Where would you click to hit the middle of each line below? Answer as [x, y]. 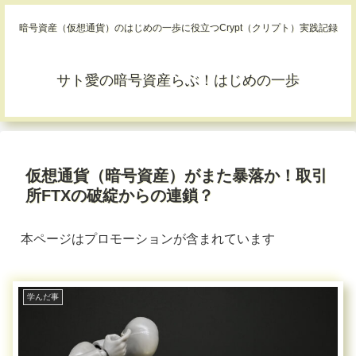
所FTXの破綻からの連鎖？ [120, 196]
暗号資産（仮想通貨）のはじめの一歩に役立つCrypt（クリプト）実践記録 [178, 28]
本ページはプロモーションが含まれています [148, 239]
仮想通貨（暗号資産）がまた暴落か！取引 [176, 176]
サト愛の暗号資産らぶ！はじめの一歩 [178, 81]
